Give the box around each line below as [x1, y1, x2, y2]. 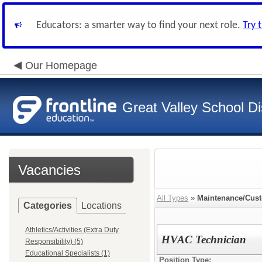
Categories [23, 201, 72, 211]
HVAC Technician [161, 233, 247, 246]
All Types [157, 194, 188, 202]
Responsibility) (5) [25, 237, 83, 246]
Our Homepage [25, 60, 97, 71]
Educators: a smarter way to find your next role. [36, 20, 243, 31]
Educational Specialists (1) [25, 249, 110, 257]
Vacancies [18, 162, 81, 178]
